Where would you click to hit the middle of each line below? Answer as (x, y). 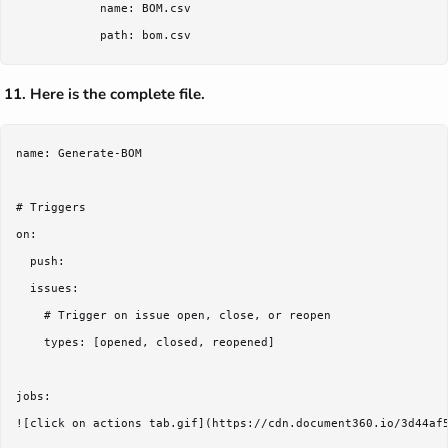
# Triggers (51, 208)
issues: (47, 289)
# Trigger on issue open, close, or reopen (173, 316)
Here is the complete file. (117, 94)
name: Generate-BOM (79, 154)
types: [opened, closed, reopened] (145, 343)
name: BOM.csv (103, 9)
